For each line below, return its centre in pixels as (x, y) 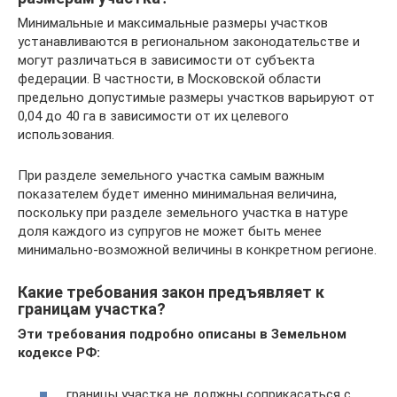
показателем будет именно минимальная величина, (177, 194)
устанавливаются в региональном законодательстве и (189, 42)
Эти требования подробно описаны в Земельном (182, 334)
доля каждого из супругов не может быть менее (170, 231)
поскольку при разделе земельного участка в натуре (183, 213)
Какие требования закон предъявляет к (171, 292)
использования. (66, 135)
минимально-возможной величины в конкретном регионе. (197, 250)
